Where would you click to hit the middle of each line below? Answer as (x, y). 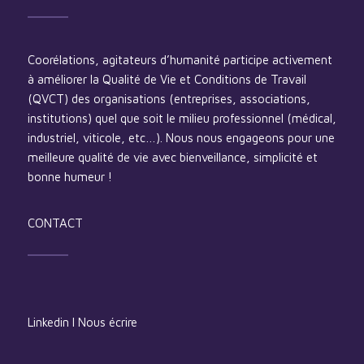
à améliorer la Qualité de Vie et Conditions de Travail (167, 80)
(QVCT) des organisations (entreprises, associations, (169, 99)
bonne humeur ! (69, 177)
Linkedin (48, 322)
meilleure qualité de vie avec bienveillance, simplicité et (172, 158)
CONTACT (55, 223)
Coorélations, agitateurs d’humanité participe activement (180, 60)
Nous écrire (107, 322)
